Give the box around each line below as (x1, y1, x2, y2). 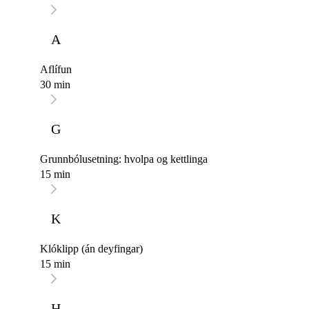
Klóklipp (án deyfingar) (40, 243, 143, 255)
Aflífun (40, 63, 72, 76)
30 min (40, 79, 70, 91)
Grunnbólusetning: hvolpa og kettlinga (40, 153, 208, 166)
